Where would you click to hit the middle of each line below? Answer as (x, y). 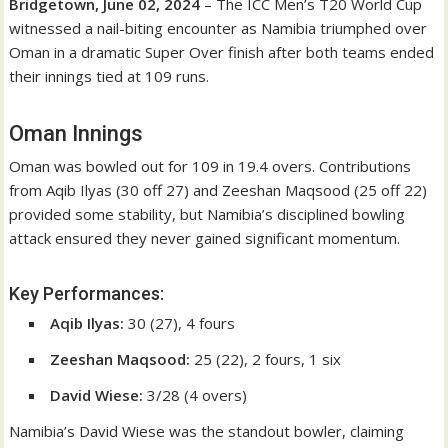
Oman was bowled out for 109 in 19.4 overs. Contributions (210, 166)
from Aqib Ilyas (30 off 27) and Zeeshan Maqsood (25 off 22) (218, 190)
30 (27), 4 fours (180, 323)
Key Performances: (87, 294)
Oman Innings (76, 134)
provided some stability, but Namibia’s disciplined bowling (207, 214)
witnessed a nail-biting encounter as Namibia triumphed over (218, 28)
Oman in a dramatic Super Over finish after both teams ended (222, 52)
